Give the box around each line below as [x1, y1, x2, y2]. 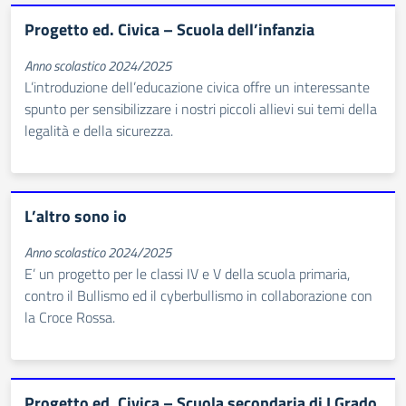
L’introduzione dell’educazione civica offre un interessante [24, 76, 370, 98]
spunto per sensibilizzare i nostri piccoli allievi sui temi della [24, 98, 377, 120]
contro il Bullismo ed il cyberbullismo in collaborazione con [24, 285, 372, 306]
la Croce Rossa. [24, 306, 115, 328]
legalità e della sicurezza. [24, 120, 173, 141]
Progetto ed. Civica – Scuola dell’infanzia [24, 17, 314, 42]
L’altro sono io [24, 204, 127, 228]
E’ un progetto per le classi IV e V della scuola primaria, [24, 263, 350, 285]
